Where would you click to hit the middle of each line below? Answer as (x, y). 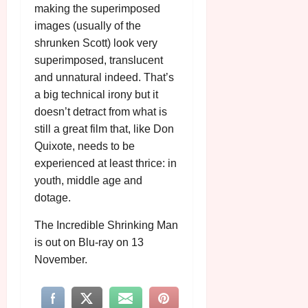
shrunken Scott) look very (96, 43)
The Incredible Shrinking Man (106, 225)
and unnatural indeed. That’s (104, 78)
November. (61, 260)
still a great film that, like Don (104, 129)
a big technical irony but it (96, 95)
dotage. (53, 198)
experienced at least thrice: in (106, 164)
